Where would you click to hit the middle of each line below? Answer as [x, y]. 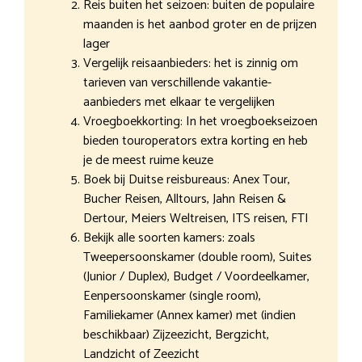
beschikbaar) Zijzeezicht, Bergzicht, [176, 335]
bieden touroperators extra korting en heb [196, 141]
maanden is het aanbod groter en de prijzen [200, 24]
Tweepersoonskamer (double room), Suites [198, 257]
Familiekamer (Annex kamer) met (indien [189, 315]
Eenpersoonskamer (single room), [172, 296]
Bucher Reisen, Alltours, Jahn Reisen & [185, 199]
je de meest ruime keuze [148, 160]
